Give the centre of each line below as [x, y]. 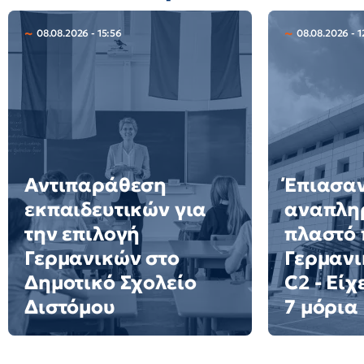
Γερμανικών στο [102, 258]
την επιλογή [82, 234]
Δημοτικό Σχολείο [110, 283]
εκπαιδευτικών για [116, 210]
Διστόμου [70, 307]
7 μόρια [321, 307]
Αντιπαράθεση [96, 185]
